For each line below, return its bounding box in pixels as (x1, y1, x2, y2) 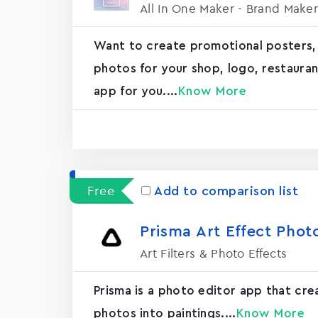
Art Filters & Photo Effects (140, 246, 287, 261)
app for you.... (94, 85, 178, 97)
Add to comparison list (154, 185, 298, 197)
